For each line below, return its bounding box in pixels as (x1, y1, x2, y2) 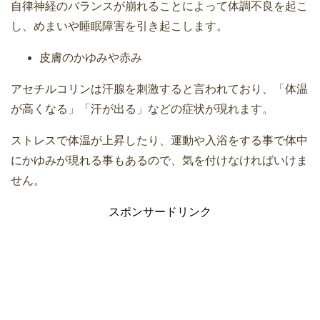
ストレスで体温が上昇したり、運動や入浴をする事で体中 (11, 134, 308, 147)
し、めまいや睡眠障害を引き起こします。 (11, 20, 228, 33)
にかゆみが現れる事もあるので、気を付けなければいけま (11, 154, 308, 167)
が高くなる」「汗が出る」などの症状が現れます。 (11, 103, 274, 116)
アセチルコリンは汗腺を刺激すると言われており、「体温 (11, 83, 308, 96)
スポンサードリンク (109, 206, 211, 219)
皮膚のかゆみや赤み (39, 51, 142, 64)
